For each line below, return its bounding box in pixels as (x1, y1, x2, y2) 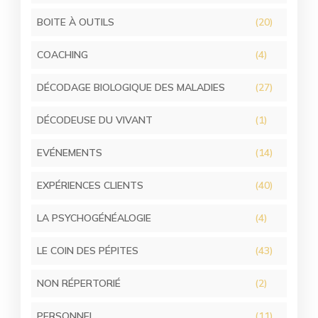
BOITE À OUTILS (37, 16, 115, 29)
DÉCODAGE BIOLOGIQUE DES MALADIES (37, 81, 226, 94)
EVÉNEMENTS (37, 146, 103, 160)
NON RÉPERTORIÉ (37, 277, 121, 290)
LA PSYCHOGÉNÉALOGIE (37, 212, 152, 225)
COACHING (37, 48, 89, 62)
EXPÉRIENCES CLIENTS (37, 179, 144, 192)
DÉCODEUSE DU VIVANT (37, 114, 153, 127)
